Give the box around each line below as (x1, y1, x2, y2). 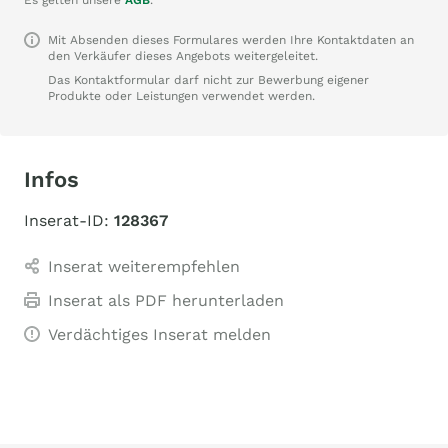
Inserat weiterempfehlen (48, 257, 240, 276)
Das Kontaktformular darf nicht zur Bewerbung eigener (48, 73, 369, 87)
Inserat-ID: (24, 211, 114, 230)
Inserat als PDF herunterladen (48, 291, 284, 310)
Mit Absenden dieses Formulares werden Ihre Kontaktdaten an (48, 33, 414, 47)
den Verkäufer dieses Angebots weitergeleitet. (48, 49, 318, 63)
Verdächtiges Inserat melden (48, 325, 271, 344)
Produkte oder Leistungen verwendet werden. (48, 89, 315, 103)
